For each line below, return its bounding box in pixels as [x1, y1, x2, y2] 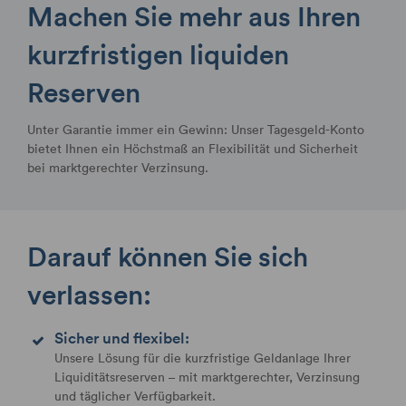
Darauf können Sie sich [27, 237, 308, 274]
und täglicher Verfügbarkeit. [54, 386, 216, 404]
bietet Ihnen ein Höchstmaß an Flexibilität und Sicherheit [27, 139, 358, 157]
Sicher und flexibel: [54, 326, 189, 348]
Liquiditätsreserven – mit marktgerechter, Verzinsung [54, 367, 360, 385]
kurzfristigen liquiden [27, 36, 289, 72]
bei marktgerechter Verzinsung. [27, 158, 208, 176]
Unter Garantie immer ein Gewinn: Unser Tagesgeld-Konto [27, 120, 364, 138]
